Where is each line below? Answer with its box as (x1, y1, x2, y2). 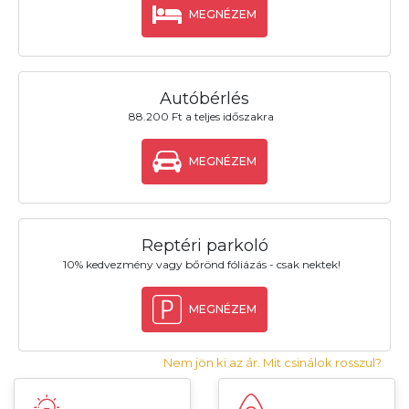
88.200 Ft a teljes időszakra (129, 110, 275, 124)
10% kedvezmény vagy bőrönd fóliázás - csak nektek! (62, 257, 341, 271)
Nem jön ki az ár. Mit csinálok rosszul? (163, 354, 382, 370)
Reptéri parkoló (141, 236, 268, 257)
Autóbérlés (160, 89, 249, 110)
